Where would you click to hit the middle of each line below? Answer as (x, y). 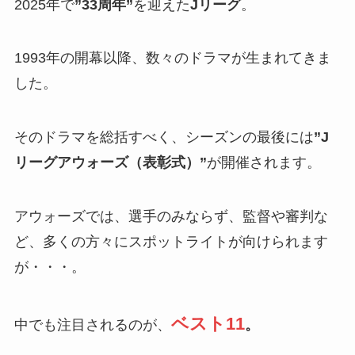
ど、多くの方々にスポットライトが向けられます (171, 241)
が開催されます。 (263, 163)
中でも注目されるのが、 (92, 324)
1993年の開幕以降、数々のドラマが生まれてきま (172, 58)
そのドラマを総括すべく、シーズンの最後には (164, 137)
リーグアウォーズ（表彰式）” (110, 163)
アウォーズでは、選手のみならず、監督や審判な (171, 216)
